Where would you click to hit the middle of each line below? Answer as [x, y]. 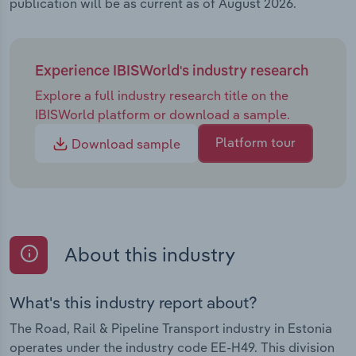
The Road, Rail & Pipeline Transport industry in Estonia [171, 328]
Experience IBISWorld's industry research [172, 72]
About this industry [148, 255]
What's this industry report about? [133, 302]
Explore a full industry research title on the [162, 95]
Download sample [124, 144]
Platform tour [255, 143]
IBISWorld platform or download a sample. [163, 114]
